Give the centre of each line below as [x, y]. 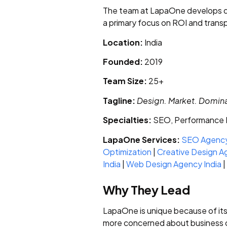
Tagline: [119, 100]
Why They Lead [146, 189]
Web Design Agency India [174, 164]
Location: [123, 42]
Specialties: [127, 120]
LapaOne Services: [141, 139]
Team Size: [125, 81]
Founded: [123, 61]
